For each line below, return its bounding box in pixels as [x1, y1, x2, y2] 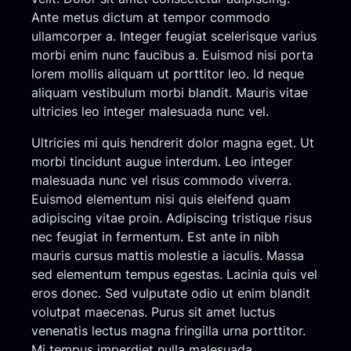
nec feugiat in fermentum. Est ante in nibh [31, 228, 279, 244]
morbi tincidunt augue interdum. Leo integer [31, 153, 292, 169]
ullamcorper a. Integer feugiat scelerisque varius [31, 27, 317, 44]
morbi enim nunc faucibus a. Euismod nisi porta [31, 46, 313, 63]
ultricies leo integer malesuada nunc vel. [31, 103, 269, 119]
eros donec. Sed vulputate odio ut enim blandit [31, 284, 310, 301]
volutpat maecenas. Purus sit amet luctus [31, 303, 275, 320]
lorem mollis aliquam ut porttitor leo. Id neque [31, 65, 304, 81]
